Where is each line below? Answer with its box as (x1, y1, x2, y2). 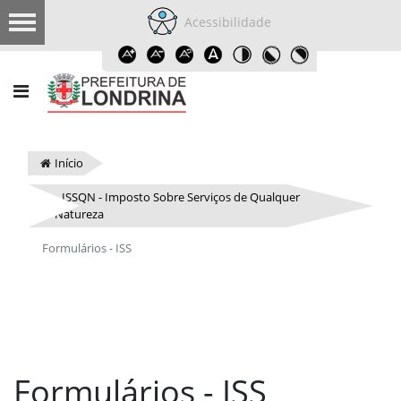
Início (55, 155, 83, 171)
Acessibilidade (177, 13, 271, 30)
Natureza (55, 206, 104, 222)
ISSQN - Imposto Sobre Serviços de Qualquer (62, 189, 300, 205)
